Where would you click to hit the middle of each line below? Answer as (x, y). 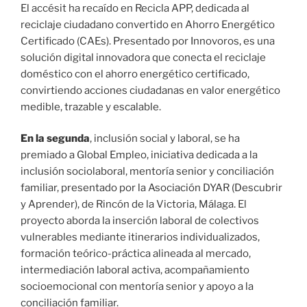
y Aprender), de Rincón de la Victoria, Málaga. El (134, 205)
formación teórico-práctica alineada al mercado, (136, 254)
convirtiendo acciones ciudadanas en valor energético (150, 90)
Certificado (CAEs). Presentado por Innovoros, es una (148, 41)
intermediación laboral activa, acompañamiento (135, 270)
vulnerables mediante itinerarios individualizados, (140, 237)
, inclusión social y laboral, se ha (165, 139)
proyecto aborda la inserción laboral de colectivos (140, 221)
